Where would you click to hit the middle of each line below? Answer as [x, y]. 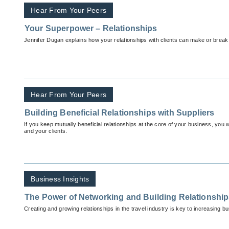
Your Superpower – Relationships [91, 29]
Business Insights [60, 179]
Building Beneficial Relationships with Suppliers [120, 113]
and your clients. [46, 131]
